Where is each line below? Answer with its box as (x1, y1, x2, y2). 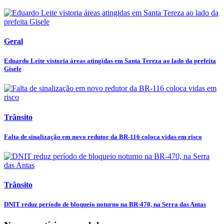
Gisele (4, 65, 21, 73)
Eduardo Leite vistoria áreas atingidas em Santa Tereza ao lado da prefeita (4, 57, 216, 65)
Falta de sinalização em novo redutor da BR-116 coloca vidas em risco (4, 132, 202, 140)
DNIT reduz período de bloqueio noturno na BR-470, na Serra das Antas (4, 200, 206, 208)
